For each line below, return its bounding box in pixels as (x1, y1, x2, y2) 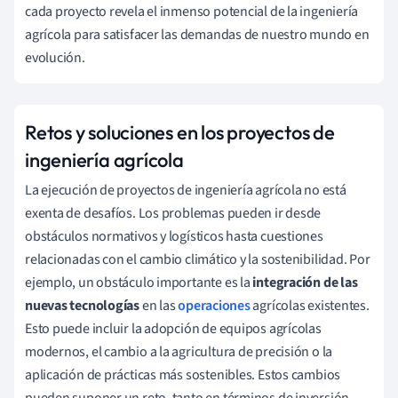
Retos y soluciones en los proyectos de (25, 119, 335, 145)
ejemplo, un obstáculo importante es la (25, 272, 253, 292)
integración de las (252, 272, 358, 292)
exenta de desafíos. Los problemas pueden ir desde (25, 203, 322, 223)
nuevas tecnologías (25, 295, 140, 315)
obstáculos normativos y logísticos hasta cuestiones (25, 226, 323, 246)
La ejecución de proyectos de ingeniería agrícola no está (25, 179, 346, 200)
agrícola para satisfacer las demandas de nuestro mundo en (25, 24, 370, 44)
